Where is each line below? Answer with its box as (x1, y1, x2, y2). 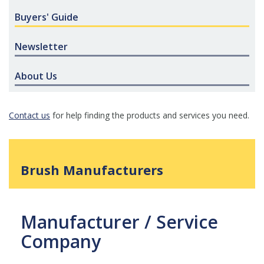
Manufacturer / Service (21, 210, 218, 234)
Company (21, 229, 101, 253)
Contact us (9, 110, 50, 121)
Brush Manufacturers (21, 161, 163, 179)
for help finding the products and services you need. (50, 110, 249, 121)
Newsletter (15, 40, 68, 53)
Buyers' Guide (15, 11, 78, 24)
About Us (15, 70, 57, 82)
